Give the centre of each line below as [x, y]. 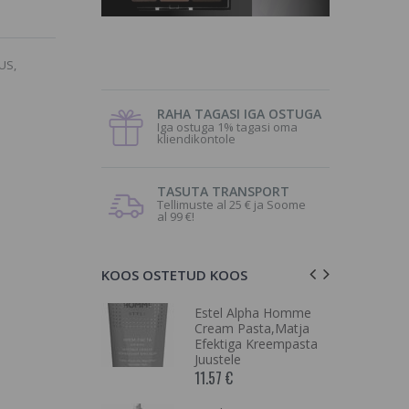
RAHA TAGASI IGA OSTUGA [239, 114]
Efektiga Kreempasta [256, 344]
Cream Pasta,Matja [252, 328]
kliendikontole [196, 139]
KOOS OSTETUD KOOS [174, 275]
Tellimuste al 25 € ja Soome [231, 204]
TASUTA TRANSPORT [223, 191]
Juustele [218, 359]
